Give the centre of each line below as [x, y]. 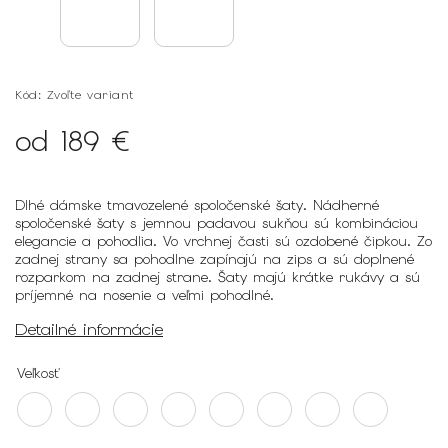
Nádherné [346, 205]
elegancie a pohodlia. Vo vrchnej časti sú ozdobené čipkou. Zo [223, 241]
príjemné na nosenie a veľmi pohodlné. [147, 295]
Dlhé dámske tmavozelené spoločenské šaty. [164, 205]
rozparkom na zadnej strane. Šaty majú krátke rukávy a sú [217, 277]
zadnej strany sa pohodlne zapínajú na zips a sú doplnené [214, 259]
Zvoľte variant [90, 95]
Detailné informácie [89, 329]
